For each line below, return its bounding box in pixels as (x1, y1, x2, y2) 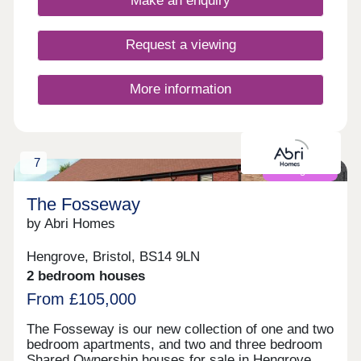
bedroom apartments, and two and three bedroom (27, 337, 323, 353)
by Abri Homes (27, 216, 116, 232)
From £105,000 (27, 290, 137, 309)
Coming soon (269, 164, 331, 176)
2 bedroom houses (27, 268, 146, 284)
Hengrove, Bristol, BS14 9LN (27, 248, 201, 264)
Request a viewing (125, 37, 236, 53)
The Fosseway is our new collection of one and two (27, 322, 334, 338)
